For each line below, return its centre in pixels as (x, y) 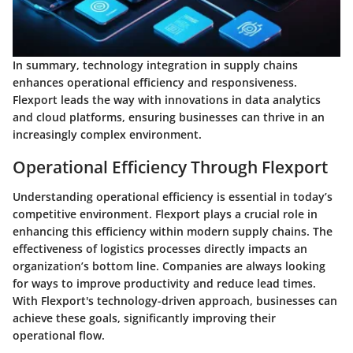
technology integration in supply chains (190, 65)
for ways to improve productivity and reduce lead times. (164, 284)
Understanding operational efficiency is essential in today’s (173, 197)
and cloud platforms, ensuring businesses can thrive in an (169, 117)
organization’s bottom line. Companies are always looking (169, 266)
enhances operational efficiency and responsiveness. (155, 82)
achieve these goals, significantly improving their (144, 318)
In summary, (48, 65)
